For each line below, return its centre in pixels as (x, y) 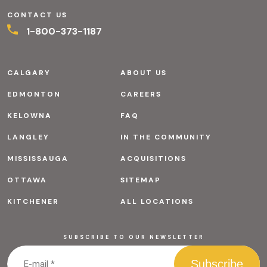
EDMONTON (34, 94)
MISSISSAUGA (38, 158)
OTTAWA (27, 180)
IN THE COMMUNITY (166, 137)
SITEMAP (140, 180)
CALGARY (29, 72)
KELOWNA (30, 115)
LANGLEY (28, 137)
